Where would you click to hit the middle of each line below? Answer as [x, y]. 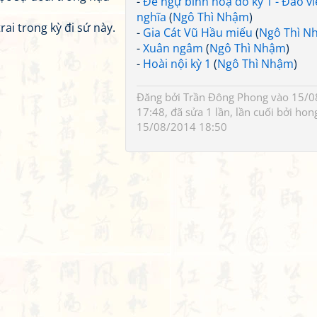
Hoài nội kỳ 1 [177, 64]
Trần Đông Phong [226, 97]
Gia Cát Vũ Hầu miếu [198, 33]
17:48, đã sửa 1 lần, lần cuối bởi [216, 112]
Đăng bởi [160, 97]
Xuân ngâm [173, 48]
